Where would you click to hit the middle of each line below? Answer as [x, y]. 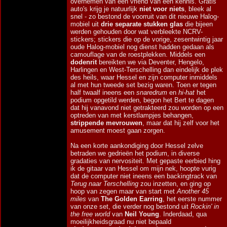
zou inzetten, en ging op [175, 184]
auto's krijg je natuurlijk [105, 9]
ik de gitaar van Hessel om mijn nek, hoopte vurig [143, 168]
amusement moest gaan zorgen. [118, 130]
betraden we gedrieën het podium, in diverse [135, 153]
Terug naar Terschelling [104, 184]
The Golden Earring [132, 199]
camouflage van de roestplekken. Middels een [138, 54]
